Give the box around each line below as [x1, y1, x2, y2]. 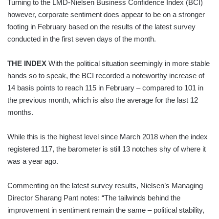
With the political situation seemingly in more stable [46, 59, 210, 67]
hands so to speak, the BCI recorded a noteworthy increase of [7, 71, 204, 80]
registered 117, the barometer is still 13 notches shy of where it [7, 144, 206, 153]
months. [7, 108, 33, 116]
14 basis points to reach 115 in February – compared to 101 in [7, 83, 203, 92]
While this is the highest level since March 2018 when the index [7, 132, 208, 141]
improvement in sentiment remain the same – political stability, [7, 205, 204, 214]
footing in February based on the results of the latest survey [7, 22, 196, 31]
